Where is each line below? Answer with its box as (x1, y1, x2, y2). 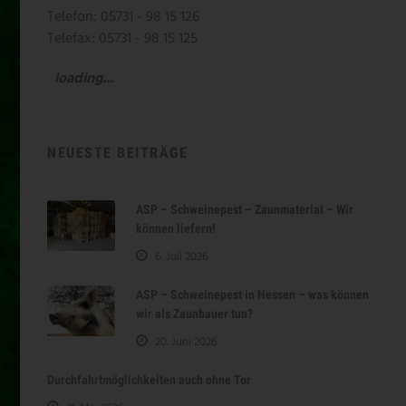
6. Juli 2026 (155, 246, 208, 266)
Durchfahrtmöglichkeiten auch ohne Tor (47, 372, 251, 387)
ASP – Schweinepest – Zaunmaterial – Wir (136, 201, 353, 217)
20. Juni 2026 (155, 332, 217, 352)
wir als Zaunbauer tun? (136, 305, 253, 321)
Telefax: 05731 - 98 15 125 (47, 26, 198, 51)
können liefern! (136, 220, 216, 236)
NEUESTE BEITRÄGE (47, 143, 188, 161)
